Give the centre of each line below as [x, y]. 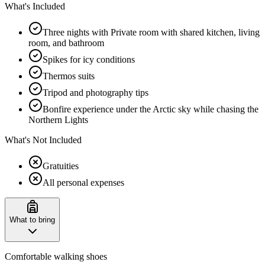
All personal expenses [83, 182]
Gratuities [61, 166]
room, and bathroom [66, 43]
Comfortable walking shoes [56, 256]
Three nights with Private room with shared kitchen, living [151, 32]
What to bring [32, 219]
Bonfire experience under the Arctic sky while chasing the [151, 109]
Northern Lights [58, 119]
